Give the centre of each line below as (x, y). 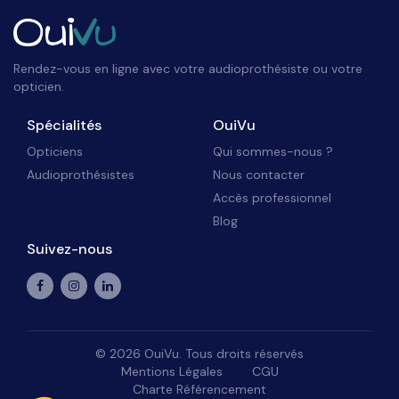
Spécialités (64, 126)
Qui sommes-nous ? (273, 152)
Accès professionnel (272, 198)
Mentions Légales (171, 372)
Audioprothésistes (81, 175)
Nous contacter (259, 175)
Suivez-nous (69, 249)
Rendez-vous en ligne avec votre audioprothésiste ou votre (188, 69)
